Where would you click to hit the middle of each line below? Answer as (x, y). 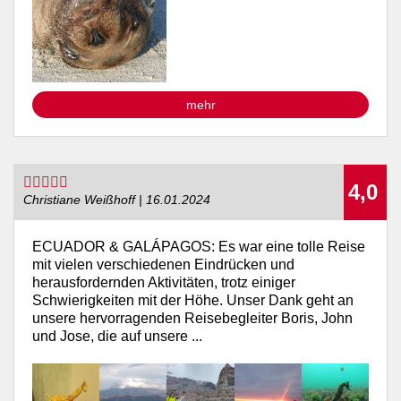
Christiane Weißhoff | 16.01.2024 (117, 232)
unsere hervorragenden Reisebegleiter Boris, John (192, 350)
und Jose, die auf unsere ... (117, 368)
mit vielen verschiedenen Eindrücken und (163, 296)
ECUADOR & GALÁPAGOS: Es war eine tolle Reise (199, 278)
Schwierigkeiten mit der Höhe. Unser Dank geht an (193, 332)
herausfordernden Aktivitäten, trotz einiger (164, 314)
